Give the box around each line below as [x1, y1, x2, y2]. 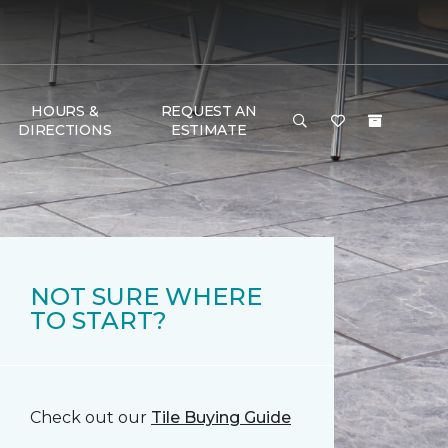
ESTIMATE [170, 121, 247, 139]
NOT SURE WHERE [30, 282, 262, 311]
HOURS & [31, 102, 99, 120]
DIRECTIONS [18, 121, 112, 139]
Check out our [30, 408, 151, 427]
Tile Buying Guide [151, 408, 291, 427]
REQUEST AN [160, 102, 257, 120]
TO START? [30, 306, 167, 335]
